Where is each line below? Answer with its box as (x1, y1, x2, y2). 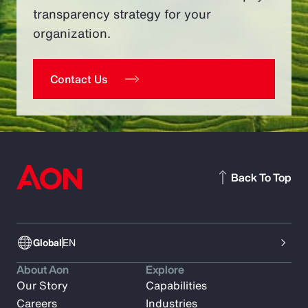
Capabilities (146, 277, 208, 294)
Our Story (16, 277, 68, 294)
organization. (33, 24, 111, 43)
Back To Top (231, 169, 291, 186)
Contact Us (50, 71, 107, 88)
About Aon (16, 261, 69, 278)
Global (33, 235, 62, 250)
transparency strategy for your (33, 5, 211, 23)
